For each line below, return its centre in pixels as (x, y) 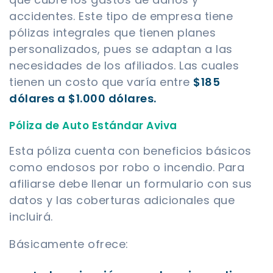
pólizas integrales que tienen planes (112, 33)
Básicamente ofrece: (69, 244)
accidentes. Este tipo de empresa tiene (121, 16)
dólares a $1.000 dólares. (83, 99)
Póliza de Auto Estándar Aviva (93, 126)
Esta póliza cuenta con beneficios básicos (130, 151)
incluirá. (31, 217)
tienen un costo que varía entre (101, 82)
